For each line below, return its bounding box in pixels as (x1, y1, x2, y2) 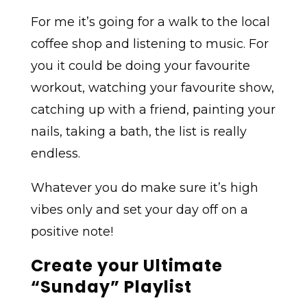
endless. (30, 146, 80, 162)
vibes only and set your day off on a (30, 202, 248, 218)
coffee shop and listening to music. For (30, 36, 269, 52)
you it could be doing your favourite (30, 58, 250, 74)
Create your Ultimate (30, 254, 223, 278)
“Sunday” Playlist (30, 275, 192, 299)
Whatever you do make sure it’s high (30, 180, 258, 196)
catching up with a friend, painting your (30, 102, 275, 118)
